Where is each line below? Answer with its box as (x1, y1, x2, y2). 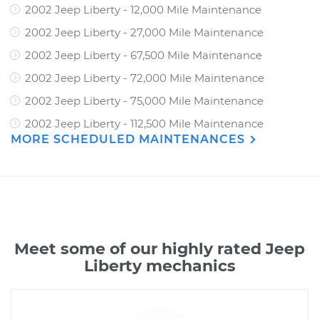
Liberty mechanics (83, 256, 236, 276)
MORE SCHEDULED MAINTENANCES (11, 132, 249, 146)
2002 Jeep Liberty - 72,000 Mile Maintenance (25, 71, 264, 85)
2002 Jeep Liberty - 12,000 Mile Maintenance (25, 3, 261, 16)
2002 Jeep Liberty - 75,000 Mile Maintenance (25, 94, 263, 108)
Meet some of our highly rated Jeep (14, 239, 305, 258)
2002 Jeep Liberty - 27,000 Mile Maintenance (25, 26, 263, 39)
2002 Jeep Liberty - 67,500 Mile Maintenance (25, 48, 262, 62)
